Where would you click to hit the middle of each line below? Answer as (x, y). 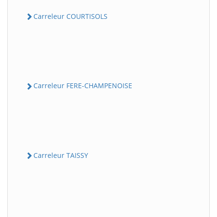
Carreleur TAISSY (61, 155)
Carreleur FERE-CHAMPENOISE (83, 86)
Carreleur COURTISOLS (70, 16)
